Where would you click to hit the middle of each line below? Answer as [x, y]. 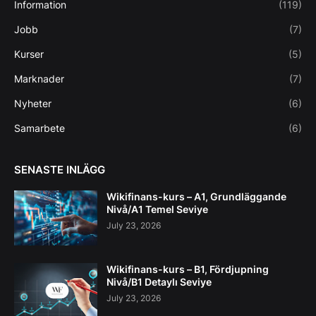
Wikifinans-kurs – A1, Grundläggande [196, 196]
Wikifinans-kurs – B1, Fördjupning [188, 269]
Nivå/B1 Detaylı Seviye [159, 281]
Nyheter [33, 103]
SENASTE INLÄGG [60, 169]
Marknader [39, 78]
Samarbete [39, 128]
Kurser [29, 54]
